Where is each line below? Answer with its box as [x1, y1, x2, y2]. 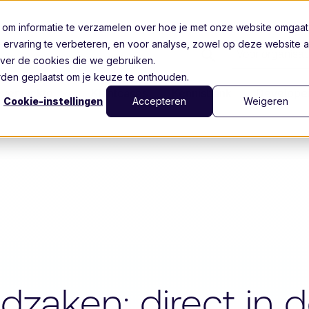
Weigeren [243, 95, 288, 108]
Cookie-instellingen [3, 95, 103, 108]
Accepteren [132, 95, 186, 108]
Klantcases [91, 86, 148, 100]
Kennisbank [172, 86, 232, 100]
